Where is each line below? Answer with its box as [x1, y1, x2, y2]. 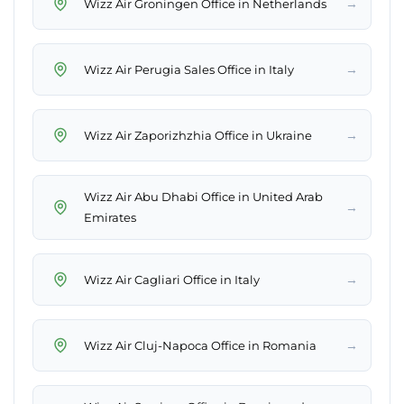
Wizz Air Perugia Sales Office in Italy [84, 61, 294, 77]
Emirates [84, 210, 136, 225]
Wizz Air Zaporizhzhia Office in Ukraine [84, 127, 312, 142]
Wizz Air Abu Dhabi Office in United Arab [84, 189, 323, 205]
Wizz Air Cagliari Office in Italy [84, 271, 260, 287]
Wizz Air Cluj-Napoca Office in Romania [84, 337, 317, 353]
